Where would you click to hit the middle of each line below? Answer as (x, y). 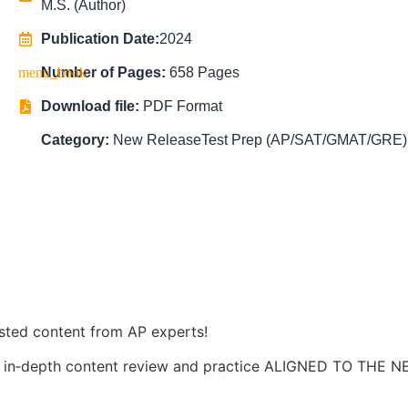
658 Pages (204, 72)
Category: (76, 140)
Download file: (92, 106)
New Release (157, 140)
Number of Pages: (105, 72)
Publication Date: (100, 39)
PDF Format (182, 106)
